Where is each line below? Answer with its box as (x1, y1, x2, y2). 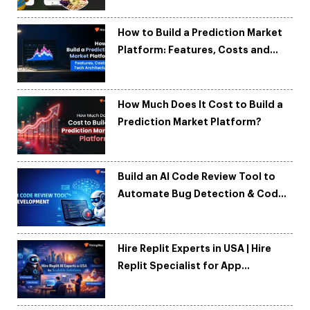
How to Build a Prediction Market (118, 28, 283, 37)
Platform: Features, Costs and (118, 45, 271, 55)
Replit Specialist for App (118, 261, 242, 271)
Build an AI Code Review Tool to (118, 172, 276, 182)
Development (118, 278, 187, 289)
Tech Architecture (118, 62, 210, 72)
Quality (118, 206, 155, 217)
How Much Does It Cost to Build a (118, 100, 284, 110)
